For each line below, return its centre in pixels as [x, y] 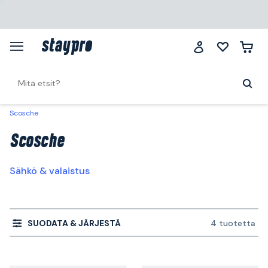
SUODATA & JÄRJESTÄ [74, 223]
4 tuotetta [233, 223]
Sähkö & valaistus [50, 171]
